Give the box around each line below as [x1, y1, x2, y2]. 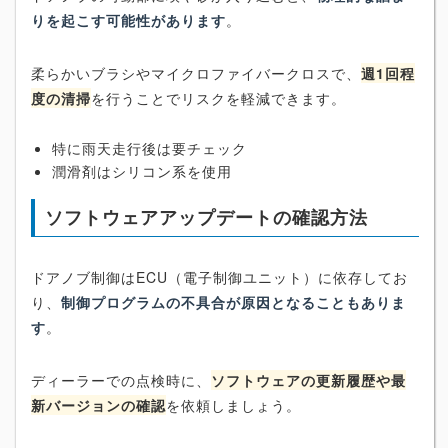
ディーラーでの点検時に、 [31, 369, 211, 390]
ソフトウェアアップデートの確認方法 [45, 203, 368, 230]
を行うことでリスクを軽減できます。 [91, 88, 346, 109]
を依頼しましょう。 [166, 394, 301, 415]
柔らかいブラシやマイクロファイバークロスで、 [31, 63, 361, 84]
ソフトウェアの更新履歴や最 [211, 369, 406, 390]
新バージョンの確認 [31, 394, 166, 415]
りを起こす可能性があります [31, 10, 226, 31]
